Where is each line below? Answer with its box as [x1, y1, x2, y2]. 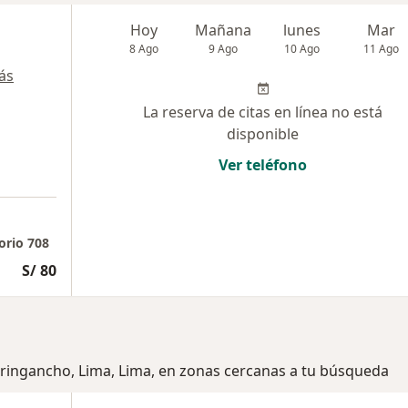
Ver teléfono [219, 155, 307, 175]
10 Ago [284, 41, 321, 56]
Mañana [195, 20, 252, 40]
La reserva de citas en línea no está [143, 102, 382, 122]
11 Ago [363, 41, 400, 56]
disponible [227, 124, 299, 144]
